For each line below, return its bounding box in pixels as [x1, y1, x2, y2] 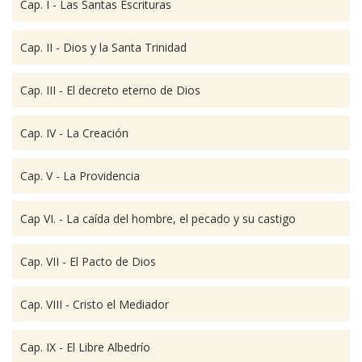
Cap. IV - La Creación [20, 125, 128, 141]
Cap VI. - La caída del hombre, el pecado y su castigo [20, 211, 296, 226]
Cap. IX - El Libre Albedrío [20, 339, 150, 355]
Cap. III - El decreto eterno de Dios [20, 82, 200, 98]
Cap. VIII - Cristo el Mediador [20, 297, 169, 312]
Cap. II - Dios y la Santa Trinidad [20, 40, 187, 55]
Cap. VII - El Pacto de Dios [20, 254, 156, 269]
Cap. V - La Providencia [20, 168, 140, 183]
